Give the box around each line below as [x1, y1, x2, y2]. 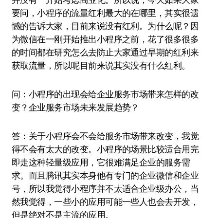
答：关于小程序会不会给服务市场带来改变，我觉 [12, 130, 199, 142]
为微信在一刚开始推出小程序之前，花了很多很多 [12, 34, 199, 45]
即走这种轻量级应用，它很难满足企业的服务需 [12, 157, 190, 168]
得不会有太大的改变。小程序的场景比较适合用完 [12, 144, 199, 155]
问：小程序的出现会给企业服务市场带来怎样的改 [12, 89, 199, 100]
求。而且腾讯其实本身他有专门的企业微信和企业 [12, 170, 199, 181]
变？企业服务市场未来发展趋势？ [12, 102, 139, 113]
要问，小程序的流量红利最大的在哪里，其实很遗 [12, 7, 199, 18]
